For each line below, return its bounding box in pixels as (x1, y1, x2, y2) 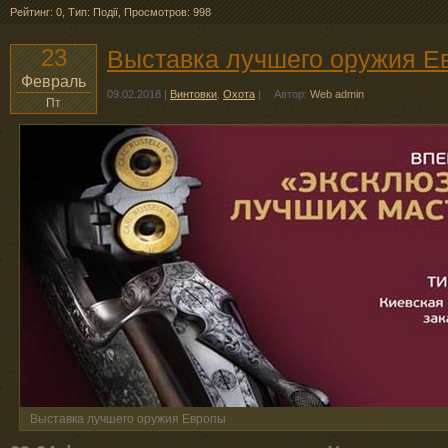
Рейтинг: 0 (10, 6, 62, 18)
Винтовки (170, 88, 217, 100)
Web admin (310, 88, 364, 100)
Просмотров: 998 (124, 6, 211, 18)
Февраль (21, 73, 86, 90)
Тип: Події (68, 6, 118, 18)
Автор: (274, 88, 310, 100)
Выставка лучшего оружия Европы (30, 412, 226, 426)
